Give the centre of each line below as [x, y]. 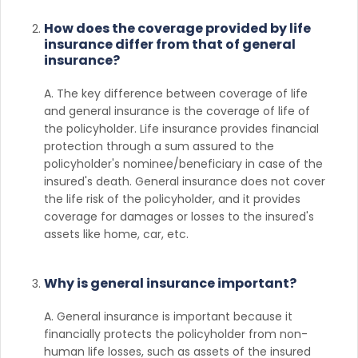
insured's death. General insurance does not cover [185, 181]
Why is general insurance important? [170, 283]
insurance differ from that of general [170, 44]
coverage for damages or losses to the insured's [179, 216]
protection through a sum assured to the [159, 146]
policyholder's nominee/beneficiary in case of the [183, 163]
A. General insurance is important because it [168, 316]
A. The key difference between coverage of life [176, 93]
